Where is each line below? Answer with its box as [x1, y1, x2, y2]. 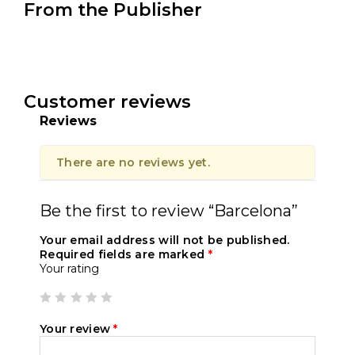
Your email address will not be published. [40, 233, 290, 248]
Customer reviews [24, 91, 191, 113]
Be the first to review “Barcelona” [40, 201, 298, 221]
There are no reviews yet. [56, 155, 210, 170]
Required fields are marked [40, 247, 208, 262]
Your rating [40, 261, 99, 277]
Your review [40, 322, 114, 337]
